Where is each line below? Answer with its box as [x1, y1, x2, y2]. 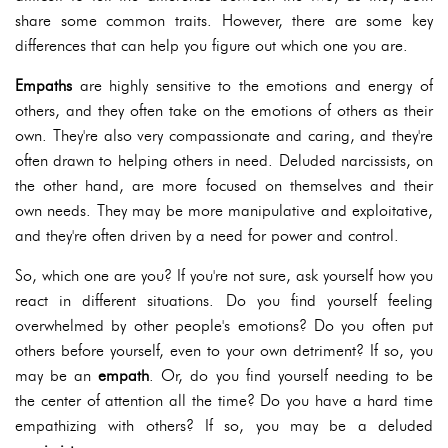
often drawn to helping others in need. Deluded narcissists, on [15, 151, 433, 171]
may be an [15, 366, 99, 386]
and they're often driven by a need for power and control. [15, 226, 399, 246]
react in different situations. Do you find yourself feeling [15, 291, 433, 311]
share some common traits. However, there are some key [15, 11, 433, 31]
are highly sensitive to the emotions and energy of [72, 76, 433, 96]
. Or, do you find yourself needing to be [149, 366, 434, 386]
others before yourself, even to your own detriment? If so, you [15, 341, 433, 361]
